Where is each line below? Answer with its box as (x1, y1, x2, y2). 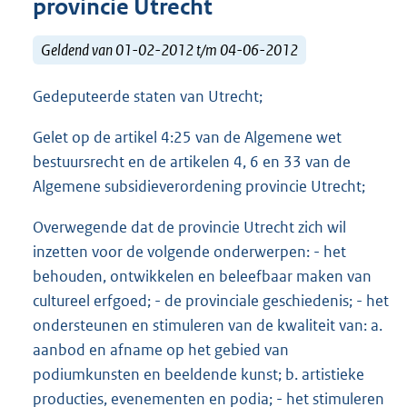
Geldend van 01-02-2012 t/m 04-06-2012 (41, 39, 298, 60)
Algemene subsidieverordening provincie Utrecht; (33, 176, 365, 197)
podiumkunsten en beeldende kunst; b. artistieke (33, 364, 364, 385)
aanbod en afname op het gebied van (33, 340, 289, 361)
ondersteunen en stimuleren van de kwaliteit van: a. (33, 315, 382, 336)
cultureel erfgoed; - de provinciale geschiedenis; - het (33, 291, 389, 312)
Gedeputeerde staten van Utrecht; (33, 86, 263, 107)
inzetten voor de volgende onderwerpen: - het (33, 242, 346, 263)
